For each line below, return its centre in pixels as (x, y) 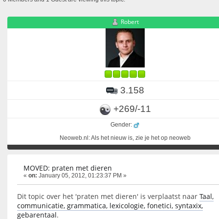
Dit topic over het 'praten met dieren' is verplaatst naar (108, 196)
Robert (130, 22)
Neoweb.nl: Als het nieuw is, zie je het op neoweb (125, 138)
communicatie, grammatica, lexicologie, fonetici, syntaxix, (110, 205)
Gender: (122, 125)
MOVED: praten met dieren (68, 168)
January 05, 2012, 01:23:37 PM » (82, 176)
